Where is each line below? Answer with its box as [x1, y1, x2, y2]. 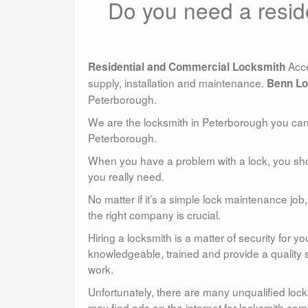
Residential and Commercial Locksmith [88, 58, 285, 74]
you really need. [88, 168, 164, 184]
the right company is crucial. [88, 206, 221, 222]
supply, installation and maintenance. [88, 74, 267, 90]
